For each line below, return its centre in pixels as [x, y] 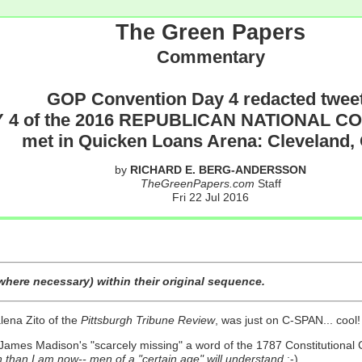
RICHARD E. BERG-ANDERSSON [218, 170]
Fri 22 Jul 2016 [210, 198]
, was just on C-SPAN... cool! [287, 320]
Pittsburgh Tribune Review [147, 320]
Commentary [210, 57]
